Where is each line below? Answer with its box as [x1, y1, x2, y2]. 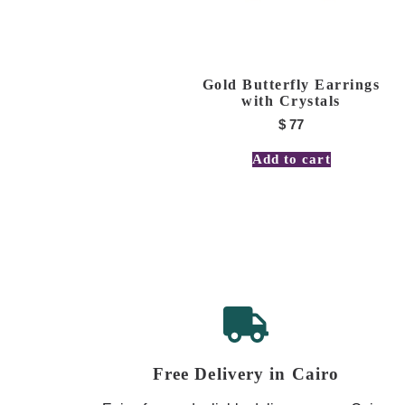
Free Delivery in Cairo [152, 363, 340, 383]
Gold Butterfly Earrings [202, 76, 381, 92]
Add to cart [251, 152, 331, 167]
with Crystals [241, 92, 341, 108]
